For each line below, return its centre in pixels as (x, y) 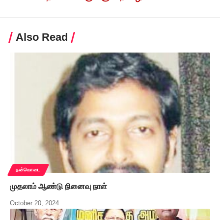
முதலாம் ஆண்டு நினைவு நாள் (58, 187)
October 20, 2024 (34, 203)
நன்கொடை (28, 170)
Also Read (42, 37)
